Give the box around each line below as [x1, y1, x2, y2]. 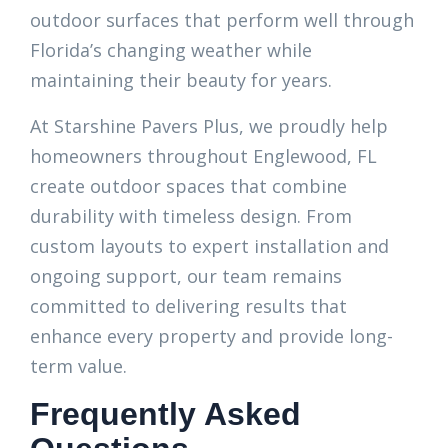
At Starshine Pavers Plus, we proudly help [30, 114, 388, 138]
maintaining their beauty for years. [30, 68, 332, 92]
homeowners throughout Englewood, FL [30, 144, 377, 168]
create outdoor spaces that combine [30, 174, 347, 198]
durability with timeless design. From [30, 204, 352, 228]
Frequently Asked [30, 396, 301, 432]
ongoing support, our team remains [30, 264, 342, 288]
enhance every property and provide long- [30, 324, 393, 348]
